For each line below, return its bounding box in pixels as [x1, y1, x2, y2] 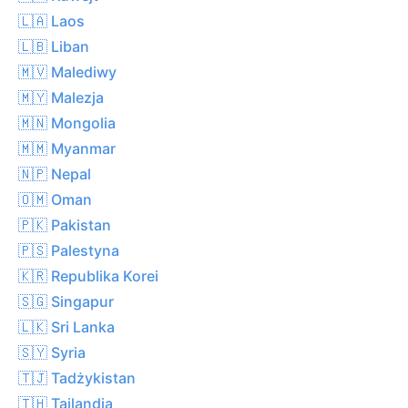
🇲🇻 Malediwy [18, 62, 117, 81]
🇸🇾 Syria [18, 342, 86, 362]
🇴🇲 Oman [18, 189, 92, 209]
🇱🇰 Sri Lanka [18, 317, 115, 336]
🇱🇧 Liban [18, 36, 89, 56]
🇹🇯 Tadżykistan [18, 368, 136, 387]
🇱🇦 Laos [18, 11, 85, 30]
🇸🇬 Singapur [18, 291, 114, 311]
